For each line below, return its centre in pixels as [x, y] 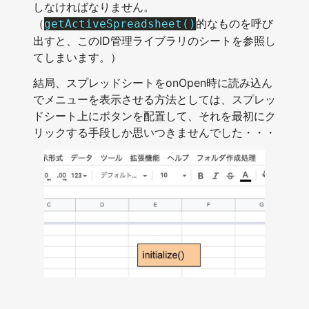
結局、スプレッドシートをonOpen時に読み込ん [153, 83]
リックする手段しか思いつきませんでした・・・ [154, 133]
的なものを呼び [235, 24]
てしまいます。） [77, 58]
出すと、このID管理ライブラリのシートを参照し [154, 41]
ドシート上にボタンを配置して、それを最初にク [154, 116]
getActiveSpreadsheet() [120, 24]
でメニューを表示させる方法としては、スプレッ [154, 100]
